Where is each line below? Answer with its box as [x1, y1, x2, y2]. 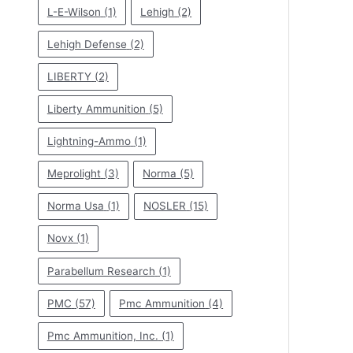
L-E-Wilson [46, 5, 101, 18]
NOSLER [143, 199, 187, 213]
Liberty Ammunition [46, 102, 146, 115]
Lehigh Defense [46, 37, 127, 50]
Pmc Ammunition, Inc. [46, 329, 158, 342]
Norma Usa [46, 199, 104, 213]
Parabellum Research [46, 264, 155, 277]
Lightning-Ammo [46, 135, 131, 148]
